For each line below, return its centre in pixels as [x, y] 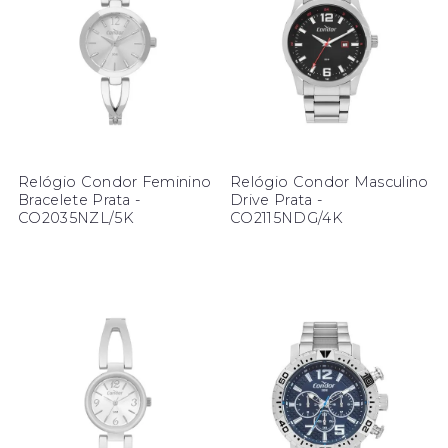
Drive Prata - [276, 200]
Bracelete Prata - [79, 200]
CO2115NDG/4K [286, 218]
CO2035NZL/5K [76, 218]
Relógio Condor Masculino [329, 182]
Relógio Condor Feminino [115, 182]
